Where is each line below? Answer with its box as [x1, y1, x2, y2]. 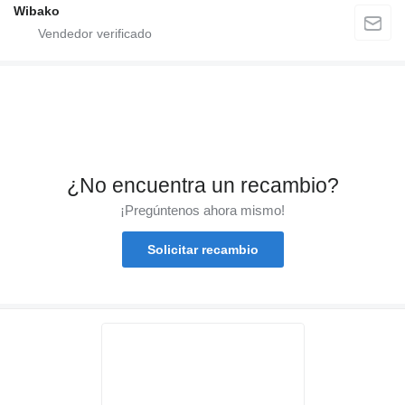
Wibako [14, 3, 60, 18]
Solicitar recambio [146, 241, 259, 257]
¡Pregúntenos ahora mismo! [120, 202, 285, 218]
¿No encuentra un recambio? [66, 174, 339, 197]
